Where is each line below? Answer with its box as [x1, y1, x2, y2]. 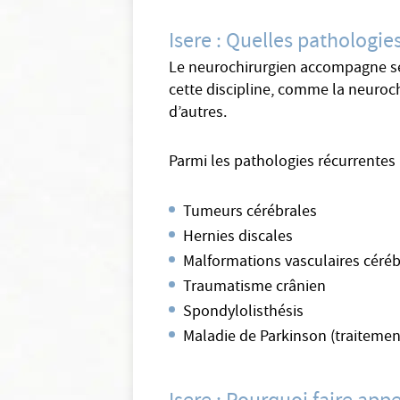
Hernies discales [183, 226, 294, 250]
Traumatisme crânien [183, 276, 327, 300]
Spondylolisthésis [183, 301, 304, 325]
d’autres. [169, 102, 228, 126]
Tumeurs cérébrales [183, 201, 318, 225]
